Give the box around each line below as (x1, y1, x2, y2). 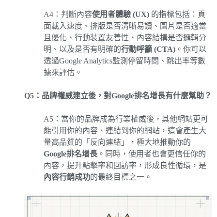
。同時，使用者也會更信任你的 (97, 150, 206, 158)
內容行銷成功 (44, 173, 90, 182)
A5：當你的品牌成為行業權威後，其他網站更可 (44, 115, 208, 124)
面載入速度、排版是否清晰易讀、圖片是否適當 (44, 22, 206, 31)
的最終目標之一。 (90, 173, 152, 182)
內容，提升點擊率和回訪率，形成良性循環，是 (44, 161, 206, 170)
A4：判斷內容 (44, 10, 92, 19)
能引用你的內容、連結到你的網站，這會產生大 (44, 126, 206, 135)
